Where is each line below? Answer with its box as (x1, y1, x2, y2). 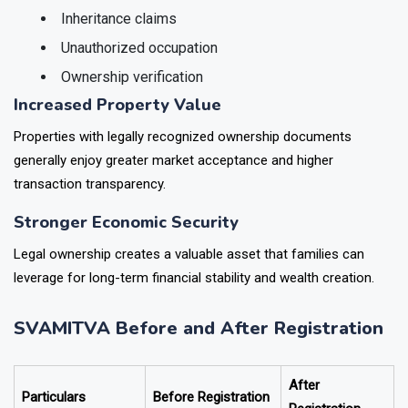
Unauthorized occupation (61, 63, 218, 81)
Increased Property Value (14, 117, 221, 140)
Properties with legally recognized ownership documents (14, 152, 352, 169)
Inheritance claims (61, 34, 177, 52)
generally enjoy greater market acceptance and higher (14, 176, 333, 193)
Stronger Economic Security (14, 235, 239, 258)
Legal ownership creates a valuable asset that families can (14, 270, 364, 287)
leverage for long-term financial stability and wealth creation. (14, 293, 374, 311)
